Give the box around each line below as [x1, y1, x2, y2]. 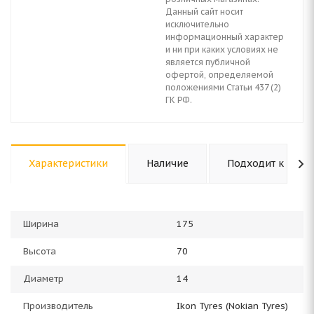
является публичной [165, 57, 250, 67]
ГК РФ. [165, 95, 192, 105]
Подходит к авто [227, 157, 309, 170]
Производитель [23, 300, 93, 312]
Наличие [146, 157, 189, 170]
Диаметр [23, 273, 64, 285]
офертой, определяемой [165, 69, 273, 80]
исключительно [165, 19, 229, 29]
